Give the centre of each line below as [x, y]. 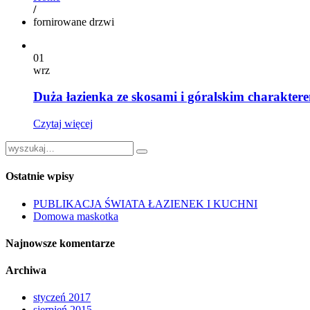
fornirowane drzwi [74, 21]
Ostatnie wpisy [40, 176]
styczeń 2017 [62, 298]
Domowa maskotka [76, 216]
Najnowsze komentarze [60, 243]
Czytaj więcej [63, 124]
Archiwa [26, 271]
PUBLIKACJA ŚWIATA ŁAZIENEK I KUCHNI [145, 203]
